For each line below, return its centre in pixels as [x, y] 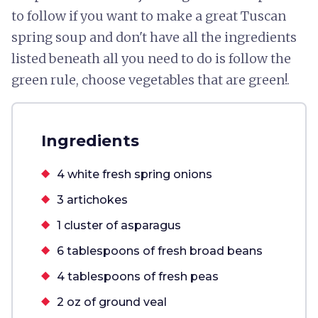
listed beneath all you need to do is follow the [151, 59]
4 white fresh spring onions [135, 174]
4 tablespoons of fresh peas [138, 276]
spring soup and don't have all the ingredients [154, 37]
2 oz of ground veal [112, 302]
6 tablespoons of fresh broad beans [160, 251]
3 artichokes [92, 200]
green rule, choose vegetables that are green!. [150, 80]
